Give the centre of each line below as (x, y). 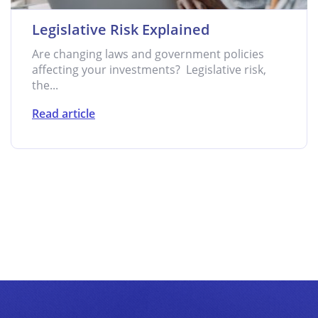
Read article (64, 114)
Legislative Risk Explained (121, 29)
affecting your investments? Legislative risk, (149, 70)
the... (45, 85)
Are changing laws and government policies (148, 54)
